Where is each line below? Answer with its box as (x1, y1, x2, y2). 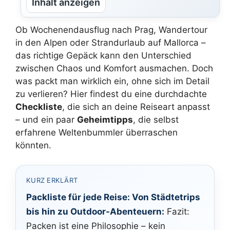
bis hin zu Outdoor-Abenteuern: (26, 206, 164, 217)
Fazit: (164, 206, 189, 217)
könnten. (15, 140, 51, 150)
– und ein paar (15, 114, 77, 125)
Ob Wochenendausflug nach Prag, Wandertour (15, 24, 207, 35)
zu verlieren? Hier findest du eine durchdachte (15, 88, 207, 99)
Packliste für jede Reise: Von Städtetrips (26, 192, 200, 202)
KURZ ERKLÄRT (26, 176, 78, 184)
